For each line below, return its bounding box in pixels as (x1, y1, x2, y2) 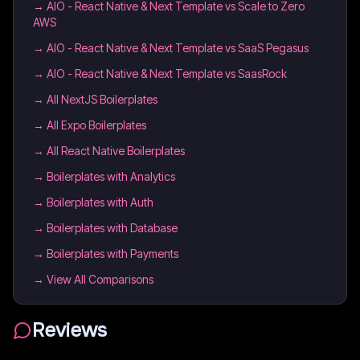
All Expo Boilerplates (47, 118, 146, 132)
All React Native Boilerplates (47, 144, 185, 157)
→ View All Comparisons (33, 272, 153, 286)
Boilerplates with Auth (47, 195, 153, 209)
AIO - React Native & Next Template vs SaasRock (47, 67, 287, 80)
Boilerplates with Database (47, 221, 178, 235)
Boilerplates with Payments (47, 247, 178, 260)
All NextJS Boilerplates (47, 92, 157, 106)
